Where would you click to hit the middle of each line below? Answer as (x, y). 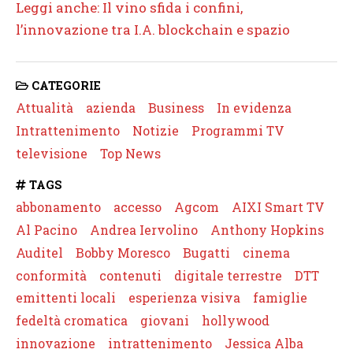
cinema (266, 252)
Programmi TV (238, 130)
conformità (51, 275)
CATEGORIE (65, 85)
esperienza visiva (184, 298)
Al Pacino (46, 229)
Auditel (39, 252)
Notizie (155, 130)
